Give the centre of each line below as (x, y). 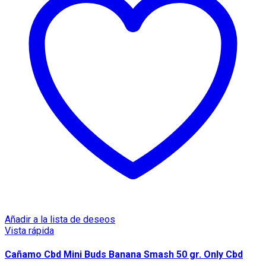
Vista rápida (29, 231)
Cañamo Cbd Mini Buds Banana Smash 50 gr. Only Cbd (124, 255)
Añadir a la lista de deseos (60, 220)
